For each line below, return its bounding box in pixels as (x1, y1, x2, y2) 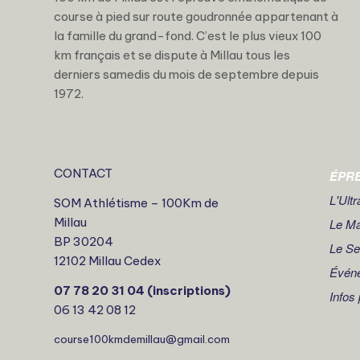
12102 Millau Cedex (54, 252, 161, 268)
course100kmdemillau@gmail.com (54, 332, 230, 347)
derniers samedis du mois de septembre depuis (54, 66, 319, 82)
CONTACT (54, 166, 112, 182)
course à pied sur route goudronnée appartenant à (54, 8, 338, 24)
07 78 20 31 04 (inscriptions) (54, 282, 231, 298)
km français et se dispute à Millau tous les (54, 47, 290, 63)
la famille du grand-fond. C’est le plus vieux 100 (54, 27, 321, 43)
